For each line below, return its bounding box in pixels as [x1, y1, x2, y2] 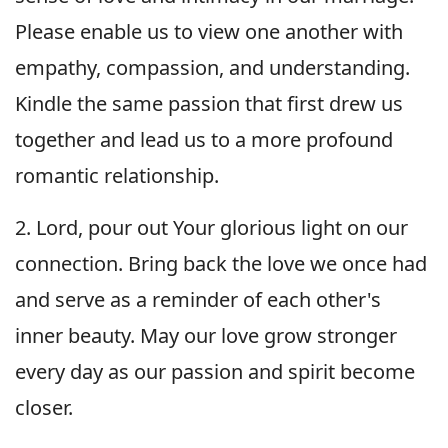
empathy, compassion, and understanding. [15, 53, 410, 81]
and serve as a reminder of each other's [15, 285, 381, 313]
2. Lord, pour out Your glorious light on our [15, 213, 408, 241]
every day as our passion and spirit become [15, 357, 415, 385]
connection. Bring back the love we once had [15, 249, 427, 277]
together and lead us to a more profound [15, 125, 393, 153]
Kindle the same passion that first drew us [15, 89, 403, 117]
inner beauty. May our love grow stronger [15, 321, 397, 349]
